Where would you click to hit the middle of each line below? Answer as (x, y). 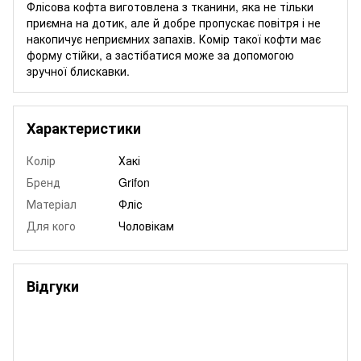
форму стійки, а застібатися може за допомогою (160, 54)
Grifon (134, 182)
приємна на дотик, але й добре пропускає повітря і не (174, 22)
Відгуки (53, 286)
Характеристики (84, 128)
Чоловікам (146, 225)
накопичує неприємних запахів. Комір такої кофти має (174, 38)
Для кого (51, 225)
